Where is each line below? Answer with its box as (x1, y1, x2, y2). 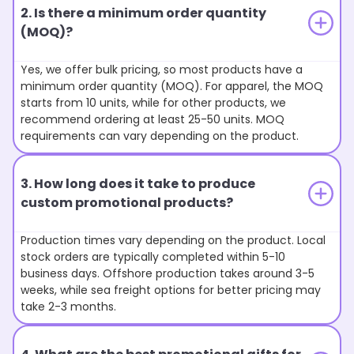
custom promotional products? (21, 194, 233, 213)
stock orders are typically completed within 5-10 (21, 249, 285, 265)
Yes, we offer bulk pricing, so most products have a (21, 62, 303, 78)
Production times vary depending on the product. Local (21, 232, 326, 249)
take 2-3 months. (21, 299, 116, 315)
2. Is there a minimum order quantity (21, 4, 266, 23)
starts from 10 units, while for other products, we (21, 95, 286, 111)
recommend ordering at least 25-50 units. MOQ (21, 111, 284, 128)
